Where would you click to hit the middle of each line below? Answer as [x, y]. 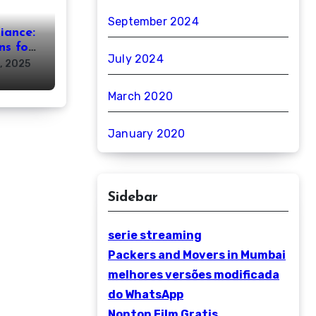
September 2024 [153, 22]
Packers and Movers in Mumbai [197, 255]
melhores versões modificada [194, 275]
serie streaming [155, 235]
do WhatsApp [146, 294]
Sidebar [133, 197]
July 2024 [136, 59]
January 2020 [147, 134]
